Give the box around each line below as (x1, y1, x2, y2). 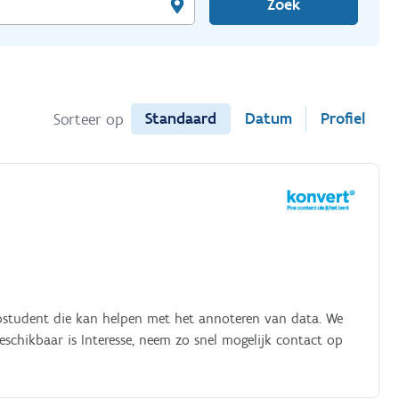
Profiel (320, 109, 365, 128)
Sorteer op (53, 109, 124, 129)
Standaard (144, 109, 216, 128)
